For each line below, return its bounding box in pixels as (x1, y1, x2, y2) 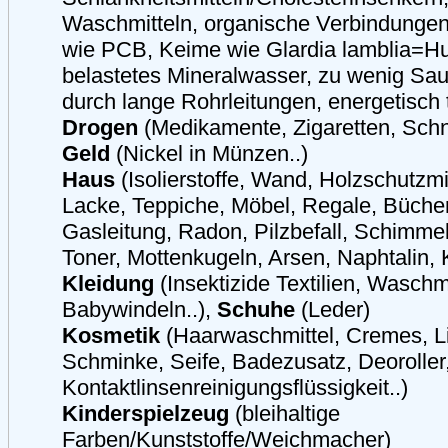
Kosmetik (62, 323, 160, 348)
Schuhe (217, 297, 295, 322)
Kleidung (62, 271, 154, 296)
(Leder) (295, 297, 370, 322)
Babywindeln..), (62, 297, 217, 322)
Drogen (62, 115, 138, 140)
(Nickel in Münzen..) (110, 141, 308, 166)
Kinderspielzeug (62, 401, 229, 426)
